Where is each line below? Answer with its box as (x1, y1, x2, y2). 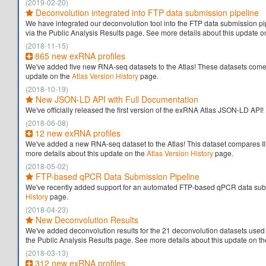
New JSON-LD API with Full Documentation (33, 93, 198, 105)
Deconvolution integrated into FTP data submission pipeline (33, 7, 259, 18)
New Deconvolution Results (33, 214, 138, 226)
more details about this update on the (26, 148, 147, 158)
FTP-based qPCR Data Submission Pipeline (33, 170, 199, 182)
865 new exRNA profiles (33, 50, 125, 62)
